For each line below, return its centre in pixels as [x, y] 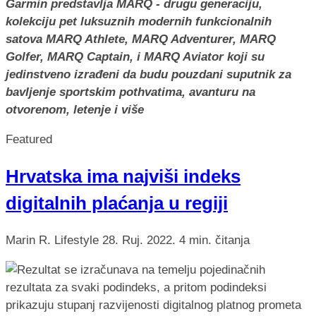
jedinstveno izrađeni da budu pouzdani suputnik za [148, 74]
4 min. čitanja [214, 240]
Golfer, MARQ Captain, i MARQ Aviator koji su [135, 56]
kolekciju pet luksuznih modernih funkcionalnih [139, 21]
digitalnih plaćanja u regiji [117, 203]
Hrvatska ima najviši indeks [123, 176]
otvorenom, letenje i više [75, 109]
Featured [29, 139]
